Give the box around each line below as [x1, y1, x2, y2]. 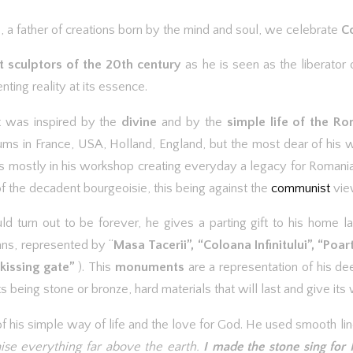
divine [121, 114, 158, 129]
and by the [157, 114, 227, 129]
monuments [114, 260, 184, 274]
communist [271, 180, 333, 195]
